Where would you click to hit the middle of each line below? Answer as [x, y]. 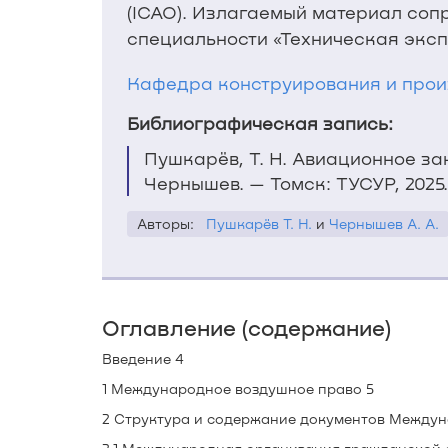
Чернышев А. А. [384, 223]
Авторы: [169, 223]
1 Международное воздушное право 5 [238, 388]
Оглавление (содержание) [246, 327]
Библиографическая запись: [260, 123]
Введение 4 [143, 358]
